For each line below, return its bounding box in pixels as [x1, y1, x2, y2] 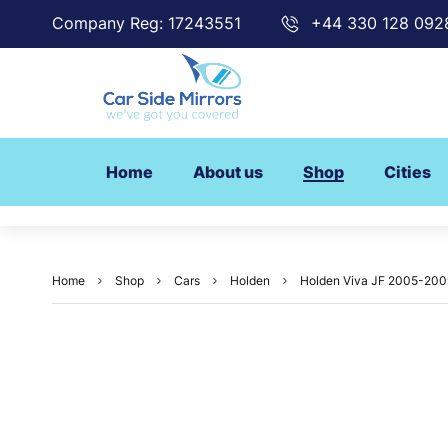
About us [193, 162, 263, 183]
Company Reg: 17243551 [52, 13, 241, 33]
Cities [384, 162, 431, 183]
